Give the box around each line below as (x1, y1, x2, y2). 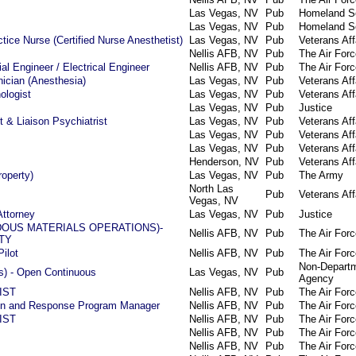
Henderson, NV (189, 156, 259, 168)
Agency (299, 273, 334, 284)
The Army (299, 169, 343, 181)
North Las (189, 183, 234, 195)
